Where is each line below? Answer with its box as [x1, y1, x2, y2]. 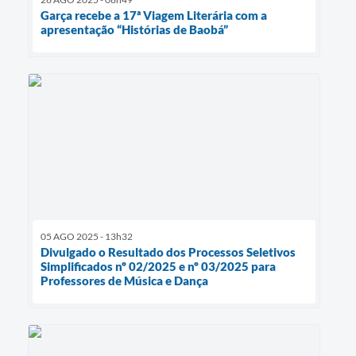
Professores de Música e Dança [41, 273, 208, 288]
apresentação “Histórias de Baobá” [41, 21, 228, 37]
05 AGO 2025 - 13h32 [41, 230, 133, 243]
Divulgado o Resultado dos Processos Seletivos [41, 245, 296, 260]
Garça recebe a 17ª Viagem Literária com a [41, 7, 267, 22]
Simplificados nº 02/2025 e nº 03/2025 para [41, 259, 276, 274]
